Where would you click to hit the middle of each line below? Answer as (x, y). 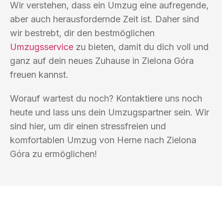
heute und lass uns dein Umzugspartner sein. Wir (110, 112)
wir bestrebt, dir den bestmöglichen (82, 33)
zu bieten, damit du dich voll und (141, 47)
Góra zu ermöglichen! (54, 154)
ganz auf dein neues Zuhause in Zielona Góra (102, 60)
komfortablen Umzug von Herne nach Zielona (103, 140)
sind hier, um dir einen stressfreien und (88, 126)
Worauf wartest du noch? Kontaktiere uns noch (106, 98)
